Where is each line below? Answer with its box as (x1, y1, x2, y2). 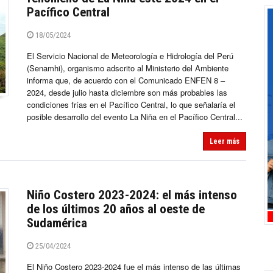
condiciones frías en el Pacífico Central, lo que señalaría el (27, 99, 235, 111)
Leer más (210, 137, 239, 146)
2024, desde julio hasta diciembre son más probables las (27, 87, 227, 99)
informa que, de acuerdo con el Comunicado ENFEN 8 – (27, 74, 225, 87)
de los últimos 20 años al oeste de (27, 202, 205, 217)
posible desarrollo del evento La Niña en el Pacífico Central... (27, 111, 243, 123)
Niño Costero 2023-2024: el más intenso (27, 188, 237, 203)
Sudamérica (27, 216, 87, 231)
